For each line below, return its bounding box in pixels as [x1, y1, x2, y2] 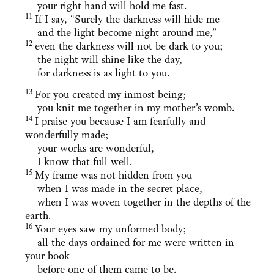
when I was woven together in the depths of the [25, 195, 251, 209]
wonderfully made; [25, 128, 109, 142]
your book [25, 249, 70, 263]
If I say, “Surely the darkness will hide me [35, 12, 220, 26]
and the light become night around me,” [25, 26, 217, 40]
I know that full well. [25, 155, 132, 169]
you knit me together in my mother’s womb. [25, 101, 234, 115]
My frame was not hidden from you [35, 168, 192, 182]
